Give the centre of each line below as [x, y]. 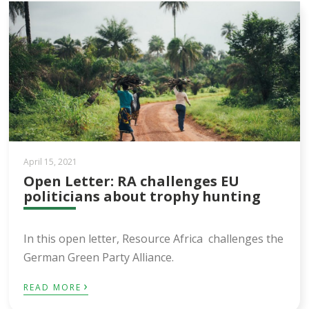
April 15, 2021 [51, 161]
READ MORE [53, 287]
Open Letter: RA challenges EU [132, 181]
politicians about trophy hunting [142, 196]
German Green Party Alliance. [99, 257]
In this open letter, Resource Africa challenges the [154, 238]
